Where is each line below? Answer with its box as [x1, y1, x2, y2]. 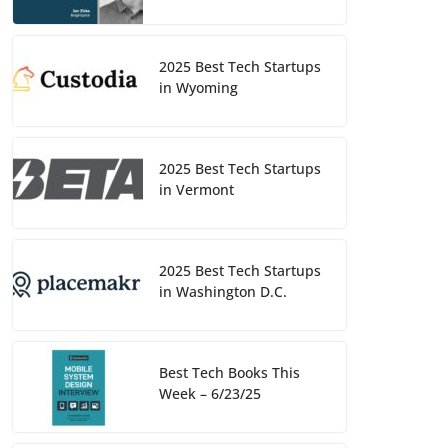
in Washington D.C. [159, 282, 287, 302]
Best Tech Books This [159, 363, 300, 383]
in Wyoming [159, 78, 238, 98]
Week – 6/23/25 [159, 384, 261, 404]
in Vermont [159, 180, 234, 200]
